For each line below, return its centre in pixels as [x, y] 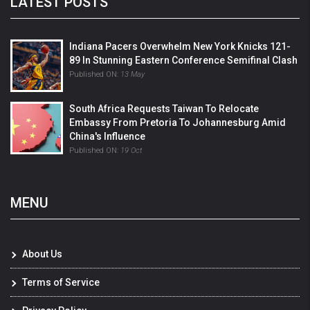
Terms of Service [61, 283]
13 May [133, 75]
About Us [42, 254]
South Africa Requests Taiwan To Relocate [164, 109]
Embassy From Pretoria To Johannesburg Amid [177, 123]
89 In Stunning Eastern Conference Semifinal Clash [183, 61]
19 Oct [131, 151]
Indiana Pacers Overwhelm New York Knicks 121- [180, 47]
